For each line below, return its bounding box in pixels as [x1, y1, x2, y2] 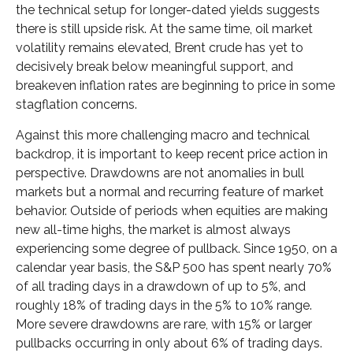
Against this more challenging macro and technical [16, 127, 310, 143]
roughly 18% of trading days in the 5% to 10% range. [16, 297, 312, 313]
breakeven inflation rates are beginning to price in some [16, 77, 335, 93]
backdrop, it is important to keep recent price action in [16, 146, 328, 162]
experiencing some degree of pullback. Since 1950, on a [16, 240, 337, 256]
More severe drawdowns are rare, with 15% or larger [16, 316, 312, 332]
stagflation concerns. [16, 96, 137, 112]
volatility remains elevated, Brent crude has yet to [16, 39, 303, 55]
